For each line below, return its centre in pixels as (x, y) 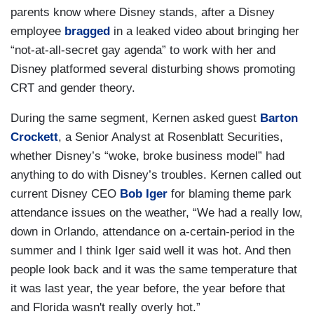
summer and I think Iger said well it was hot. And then (151, 251)
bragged (89, 32)
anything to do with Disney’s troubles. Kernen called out (156, 175)
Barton (279, 118)
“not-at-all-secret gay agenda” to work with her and (143, 50)
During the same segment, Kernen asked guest (135, 118)
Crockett (34, 137)
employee (37, 32)
